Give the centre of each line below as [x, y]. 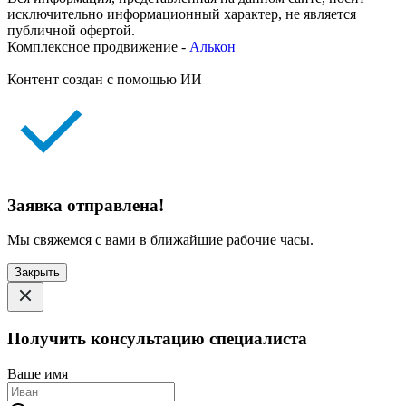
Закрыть [37, 273]
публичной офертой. [71, 30]
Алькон [213, 46]
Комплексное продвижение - [98, 46]
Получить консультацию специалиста [157, 339]
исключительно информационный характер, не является [182, 14]
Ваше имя [38, 373]
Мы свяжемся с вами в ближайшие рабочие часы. [160, 240]
